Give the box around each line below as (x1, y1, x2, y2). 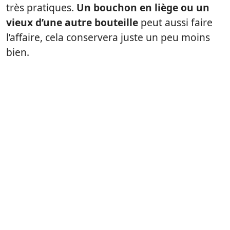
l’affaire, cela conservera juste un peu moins (6, 30, 210, 44)
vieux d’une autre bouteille (6, 15, 138, 29)
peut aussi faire (138, 15, 213, 29)
